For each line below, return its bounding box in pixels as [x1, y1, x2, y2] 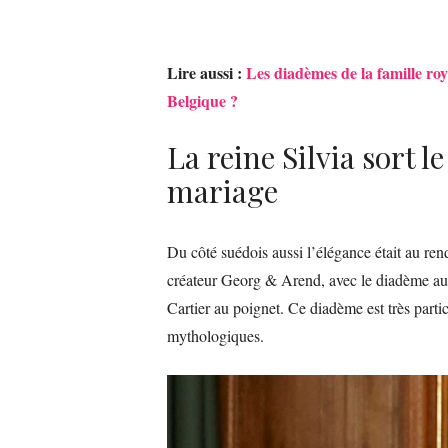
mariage [167, 170, 278, 211]
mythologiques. [167, 324, 264, 346]
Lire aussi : [167, 60, 246, 84]
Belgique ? [167, 88, 238, 112]
